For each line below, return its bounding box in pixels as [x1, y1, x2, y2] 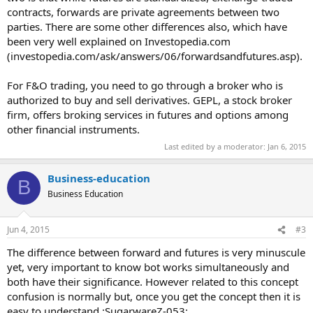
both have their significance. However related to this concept [7, 275, 298, 289]
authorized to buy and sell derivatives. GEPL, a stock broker [7, 93, 292, 107]
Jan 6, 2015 [268, 140, 306, 152]
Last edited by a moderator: [164, 140, 268, 152]
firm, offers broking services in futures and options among [7, 108, 289, 122]
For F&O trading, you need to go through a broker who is [7, 78, 283, 92]
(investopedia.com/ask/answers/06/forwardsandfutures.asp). [7, 49, 303, 63]
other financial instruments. [7, 122, 140, 136]
